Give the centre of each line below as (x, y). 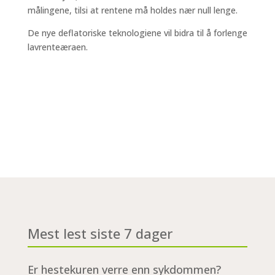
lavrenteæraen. (57, 47)
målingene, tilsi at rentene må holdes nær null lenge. (132, 10)
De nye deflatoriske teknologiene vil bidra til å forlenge (137, 33)
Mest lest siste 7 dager (100, 233)
